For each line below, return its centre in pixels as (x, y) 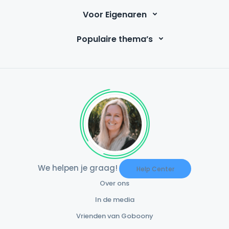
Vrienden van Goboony (114, 216)
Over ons (114, 184)
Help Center (155, 169)
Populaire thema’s (114, 39)
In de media (114, 200)
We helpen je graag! (77, 168)
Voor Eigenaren (114, 14)
